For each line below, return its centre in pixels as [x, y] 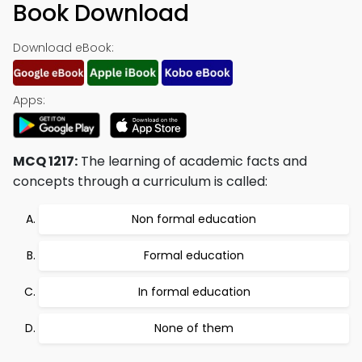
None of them [194, 328]
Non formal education [194, 219]
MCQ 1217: [45, 161]
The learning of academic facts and [192, 161]
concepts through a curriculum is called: [140, 181]
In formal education [194, 292]
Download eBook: [63, 48]
